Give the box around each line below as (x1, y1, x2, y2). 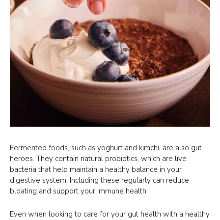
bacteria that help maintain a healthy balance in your (10, 164, 182, 174)
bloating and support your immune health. (10, 186, 148, 196)
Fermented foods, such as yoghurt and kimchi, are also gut (10, 142, 202, 153)
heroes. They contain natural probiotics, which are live (10, 153, 187, 164)
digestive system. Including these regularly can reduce (10, 175, 189, 185)
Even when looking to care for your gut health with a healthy (10, 209, 210, 219)
